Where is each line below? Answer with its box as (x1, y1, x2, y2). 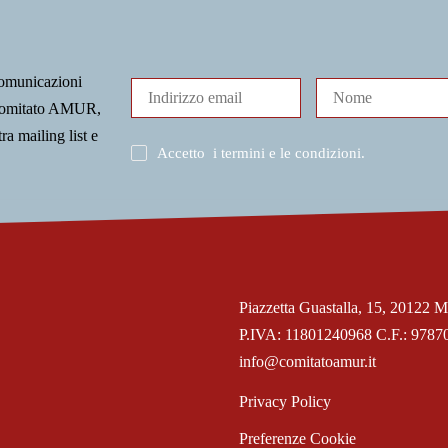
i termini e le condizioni (212, 144, 361, 161)
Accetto (156, 144, 213, 161)
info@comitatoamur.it (239, 352, 376, 370)
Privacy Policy (239, 392, 331, 410)
